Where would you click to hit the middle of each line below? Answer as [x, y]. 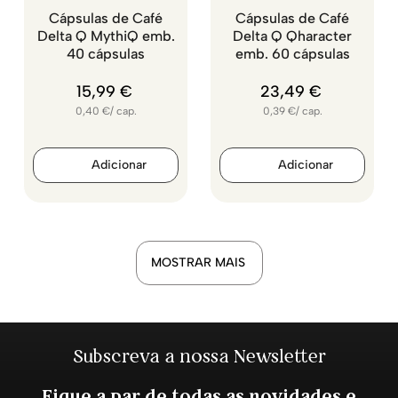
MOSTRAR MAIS [198, 263]
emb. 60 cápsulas [292, 54]
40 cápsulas [106, 54]
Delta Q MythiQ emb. [106, 36]
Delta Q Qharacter [292, 36]
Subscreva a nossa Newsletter [199, 356]
